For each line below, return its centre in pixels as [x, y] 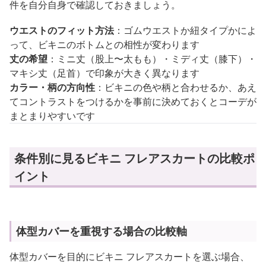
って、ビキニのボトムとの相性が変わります [104, 45]
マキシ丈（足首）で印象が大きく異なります [104, 73]
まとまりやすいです [52, 116]
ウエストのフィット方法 [62, 30]
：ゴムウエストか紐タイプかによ [185, 30]
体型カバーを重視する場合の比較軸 [102, 231]
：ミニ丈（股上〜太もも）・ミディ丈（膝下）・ [152, 59]
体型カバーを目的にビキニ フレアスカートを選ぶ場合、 [129, 256]
